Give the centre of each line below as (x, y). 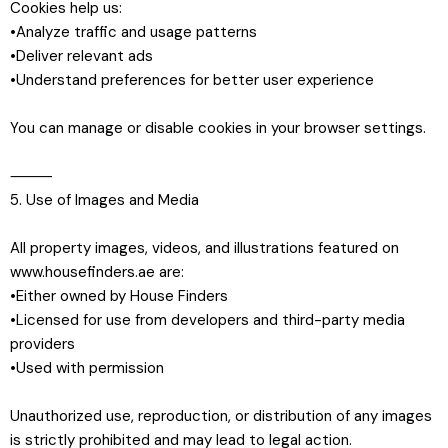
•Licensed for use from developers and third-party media (207, 319)
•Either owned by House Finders (119, 295)
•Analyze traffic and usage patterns (133, 31)
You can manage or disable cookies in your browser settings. (218, 127)
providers (42, 343)
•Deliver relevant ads (81, 55)
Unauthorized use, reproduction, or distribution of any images (221, 415)
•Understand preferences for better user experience (192, 79)
